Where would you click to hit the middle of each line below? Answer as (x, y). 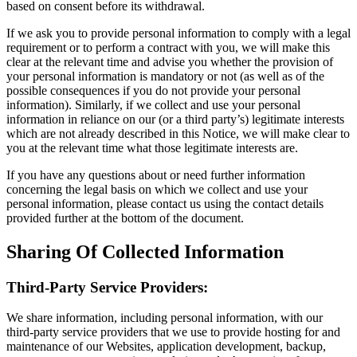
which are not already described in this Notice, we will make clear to (178, 133)
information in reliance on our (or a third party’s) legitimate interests (175, 119)
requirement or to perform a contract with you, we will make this (168, 47)
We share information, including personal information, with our (165, 318)
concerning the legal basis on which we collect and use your (157, 189)
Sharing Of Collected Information (145, 251)
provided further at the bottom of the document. (125, 218)
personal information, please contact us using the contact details (165, 203)
